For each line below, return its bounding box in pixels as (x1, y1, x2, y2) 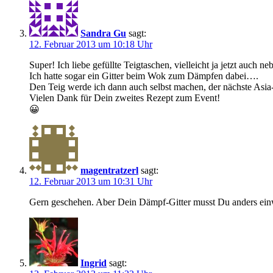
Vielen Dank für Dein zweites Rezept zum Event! (29, 92, 220, 103)
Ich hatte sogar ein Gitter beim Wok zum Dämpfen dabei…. (29, 70, 258, 81)
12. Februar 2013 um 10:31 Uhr (29, 175, 152, 186)
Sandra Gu (80, 27, 126, 38)
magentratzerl (80, 165, 138, 175)
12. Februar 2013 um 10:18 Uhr (29, 38, 152, 49)
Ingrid (80, 257, 107, 268)
